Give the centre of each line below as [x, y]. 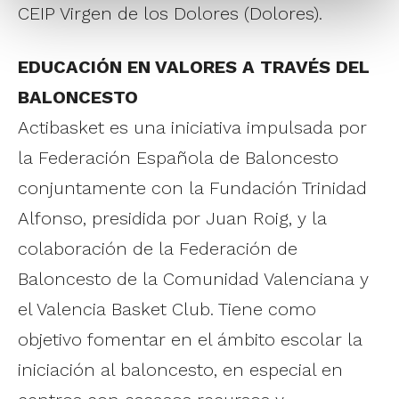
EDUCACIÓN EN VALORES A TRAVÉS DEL [194, 66]
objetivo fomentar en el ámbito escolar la [190, 339]
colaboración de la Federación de [158, 248]
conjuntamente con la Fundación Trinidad [192, 187]
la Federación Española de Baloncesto [178, 157]
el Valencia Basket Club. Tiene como [167, 309]
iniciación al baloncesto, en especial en [180, 369]
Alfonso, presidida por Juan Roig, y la [172, 218]
